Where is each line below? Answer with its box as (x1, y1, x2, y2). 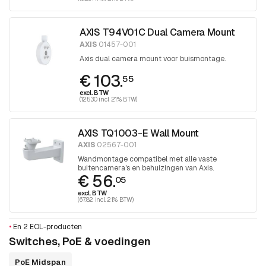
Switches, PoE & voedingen (9, 235, 151, 249)
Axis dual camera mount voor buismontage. (79, 53, 226, 64)
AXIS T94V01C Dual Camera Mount (79, 26, 235, 39)
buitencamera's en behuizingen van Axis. (78, 163, 214, 173)
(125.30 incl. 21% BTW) (79, 94, 138, 103)
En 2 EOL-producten (11, 222, 82, 232)
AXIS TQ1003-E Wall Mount (78, 126, 199, 140)
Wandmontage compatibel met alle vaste (78, 154, 217, 164)
